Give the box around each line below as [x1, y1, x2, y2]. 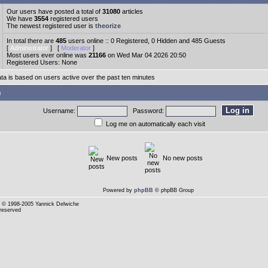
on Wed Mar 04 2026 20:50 [106, 51, 186, 59]
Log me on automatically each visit [105, 120, 205, 127]
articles [120, 8, 143, 15]
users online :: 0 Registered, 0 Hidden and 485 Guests [66, 37, 226, 44]
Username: [43, 107, 77, 114]
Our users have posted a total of [7, 8, 102, 15]
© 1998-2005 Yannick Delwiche [2, 201, 79, 207]
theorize [95, 22, 121, 29]
